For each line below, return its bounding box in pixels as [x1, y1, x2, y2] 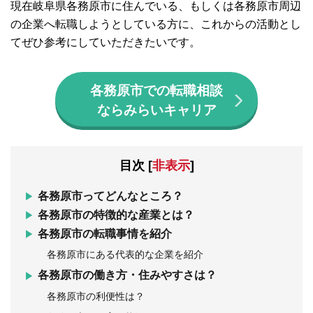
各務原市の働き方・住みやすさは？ [38, 269, 217, 282]
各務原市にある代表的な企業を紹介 [46, 249, 203, 261]
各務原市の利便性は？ [46, 290, 145, 302]
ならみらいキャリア [96, 102, 217, 117]
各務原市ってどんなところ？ [38, 190, 184, 203]
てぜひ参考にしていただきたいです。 [10, 36, 201, 49]
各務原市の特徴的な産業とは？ [38, 209, 195, 221]
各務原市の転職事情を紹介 [38, 228, 173, 240]
